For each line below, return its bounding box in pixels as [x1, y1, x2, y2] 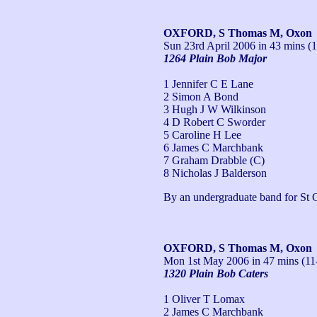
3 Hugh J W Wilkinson [163, 103, 266, 115]
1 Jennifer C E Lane [163, 77, 253, 90]
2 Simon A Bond [163, 90, 238, 103]
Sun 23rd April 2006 [163, 39, 255, 52]
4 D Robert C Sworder [163, 115, 265, 128]
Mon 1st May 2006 [163, 254, 249, 267]
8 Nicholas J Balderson [163, 166, 267, 179]
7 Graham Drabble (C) [163, 154, 265, 166]
